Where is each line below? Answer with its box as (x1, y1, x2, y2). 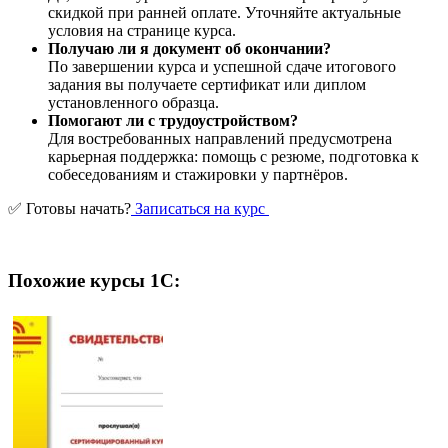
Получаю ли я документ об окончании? (48, 39, 331, 57)
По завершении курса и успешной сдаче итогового (48, 57, 396, 75)
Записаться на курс (131, 199, 269, 217)
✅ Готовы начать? (8, 199, 131, 217)
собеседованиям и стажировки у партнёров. (48, 165, 348, 183)
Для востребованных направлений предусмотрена (48, 129, 392, 147)
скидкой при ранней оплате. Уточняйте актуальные (48, 3, 401, 21)
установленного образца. (48, 93, 219, 111)
